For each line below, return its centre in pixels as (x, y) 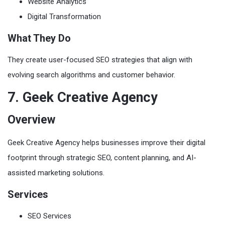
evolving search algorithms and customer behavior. (91, 75)
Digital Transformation (64, 16)
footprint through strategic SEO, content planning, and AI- (102, 157)
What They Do (39, 38)
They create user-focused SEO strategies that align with (100, 60)
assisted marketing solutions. (56, 173)
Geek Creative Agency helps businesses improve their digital (106, 142)
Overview (31, 120)
